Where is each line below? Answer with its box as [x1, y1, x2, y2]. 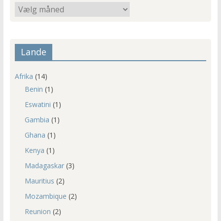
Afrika [14, 72, 33, 81]
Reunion [24, 207, 51, 217]
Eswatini [24, 100, 51, 110]
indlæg [14, 13, 36, 23]
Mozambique [24, 191, 67, 201]
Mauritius [24, 176, 54, 186]
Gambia [24, 115, 49, 125]
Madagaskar [24, 161, 64, 171]
